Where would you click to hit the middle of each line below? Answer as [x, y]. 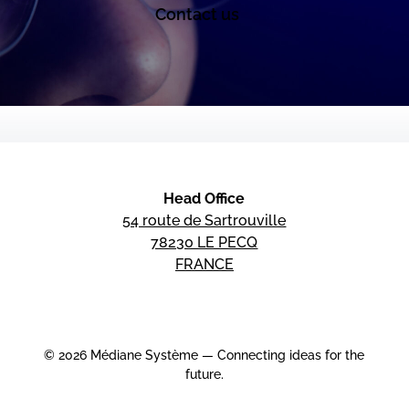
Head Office [204, 199]
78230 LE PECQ [204, 243]
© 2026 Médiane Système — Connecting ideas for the [204, 356]
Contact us [197, 14]
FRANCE [204, 265]
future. [204, 375]
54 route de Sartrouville [204, 221]
